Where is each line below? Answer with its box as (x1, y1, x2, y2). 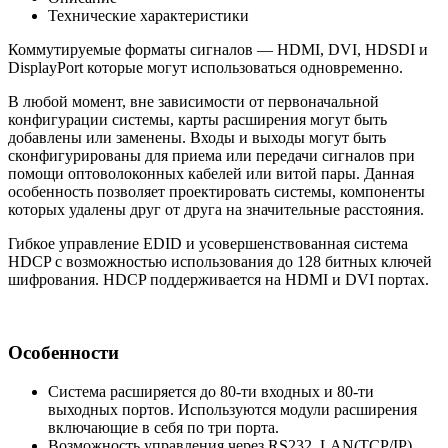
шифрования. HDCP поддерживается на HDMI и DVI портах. (8, 271, 429, 289)
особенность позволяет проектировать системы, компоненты (8, 183, 425, 201)
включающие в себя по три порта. (48, 418, 279, 436)
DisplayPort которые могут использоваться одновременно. (8, 59, 403, 77)
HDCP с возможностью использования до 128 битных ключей (8, 253, 432, 271)
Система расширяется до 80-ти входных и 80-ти (48, 382, 374, 400)
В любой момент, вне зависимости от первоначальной (8, 93, 379, 111)
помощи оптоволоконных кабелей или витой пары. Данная (8, 165, 414, 183)
